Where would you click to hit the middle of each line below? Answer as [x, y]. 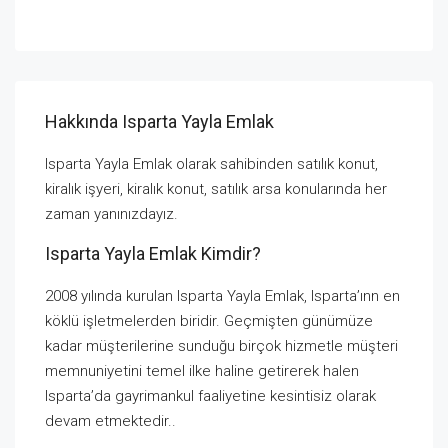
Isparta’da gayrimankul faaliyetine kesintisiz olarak [210, 395]
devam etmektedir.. [110, 420]
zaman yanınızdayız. [111, 213]
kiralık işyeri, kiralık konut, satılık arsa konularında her [216, 188]
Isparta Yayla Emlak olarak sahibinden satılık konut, [211, 163]
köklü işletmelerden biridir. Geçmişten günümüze [209, 320]
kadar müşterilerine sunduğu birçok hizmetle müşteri [221, 345]
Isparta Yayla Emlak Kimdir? [153, 253]
